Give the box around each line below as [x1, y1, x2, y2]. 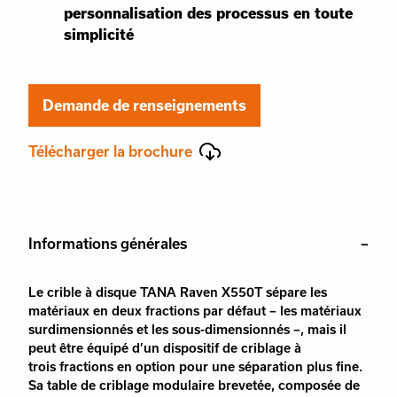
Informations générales [28, 235, 187, 252]
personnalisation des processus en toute [64, 4, 353, 21]
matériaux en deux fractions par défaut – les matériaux [28, 303, 362, 318]
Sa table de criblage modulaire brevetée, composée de [28, 378, 360, 393]
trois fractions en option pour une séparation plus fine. [28, 359, 362, 374]
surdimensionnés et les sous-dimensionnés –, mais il [28, 322, 346, 337]
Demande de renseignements [43, 97, 246, 113]
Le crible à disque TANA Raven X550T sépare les [28, 284, 327, 300]
